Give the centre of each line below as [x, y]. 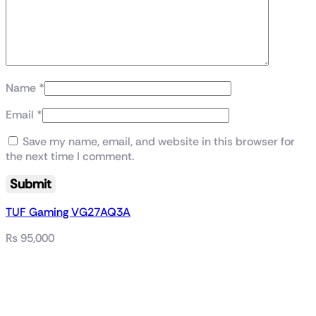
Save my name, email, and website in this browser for [159, 141]
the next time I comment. [70, 156]
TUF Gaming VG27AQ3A [68, 212]
